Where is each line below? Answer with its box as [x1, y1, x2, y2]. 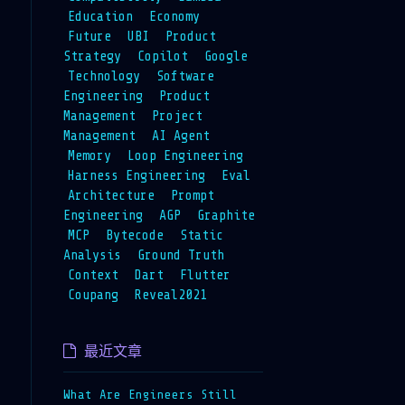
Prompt [170, 187, 214, 203]
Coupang [67, 287, 118, 303]
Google [203, 48, 248, 64]
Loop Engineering [127, 147, 243, 164]
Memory [67, 147, 111, 164]
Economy [148, 8, 200, 24]
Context [67, 267, 118, 283]
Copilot [137, 48, 188, 64]
